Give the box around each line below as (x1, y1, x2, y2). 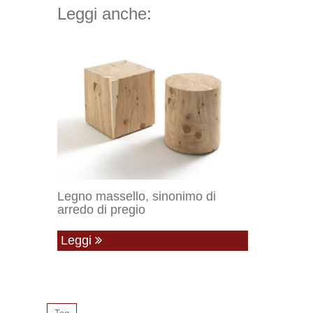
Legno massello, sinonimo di (57, 189, 216, 204)
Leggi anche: (57, 3, 152, 23)
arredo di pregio (57, 203, 145, 217)
